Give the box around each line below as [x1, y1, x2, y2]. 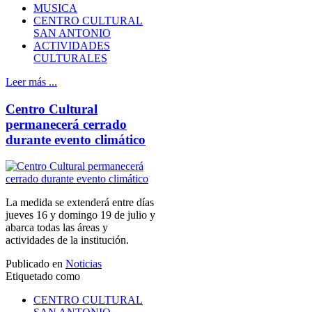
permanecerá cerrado [6, 116, 127, 132]
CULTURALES [33, 52, 107, 64]
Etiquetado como [6, 270, 80, 283]
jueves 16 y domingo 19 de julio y [6, 209, 155, 221]
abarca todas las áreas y [6, 221, 108, 234]
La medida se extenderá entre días [6, 196, 154, 209]
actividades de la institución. [6, 234, 129, 247]
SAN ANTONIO [33, 26, 111, 39]
